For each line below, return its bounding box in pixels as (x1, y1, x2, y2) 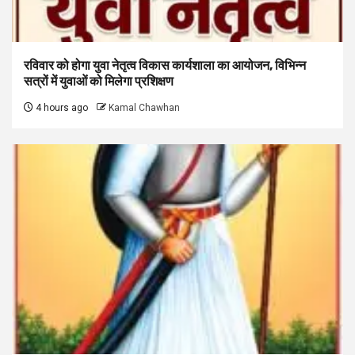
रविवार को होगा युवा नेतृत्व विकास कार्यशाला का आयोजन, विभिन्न (24, 58, 306, 74)
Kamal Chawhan (109, 102, 180, 114)
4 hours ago (33, 102, 88, 114)
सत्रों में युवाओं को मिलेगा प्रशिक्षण (24, 74, 174, 90)
